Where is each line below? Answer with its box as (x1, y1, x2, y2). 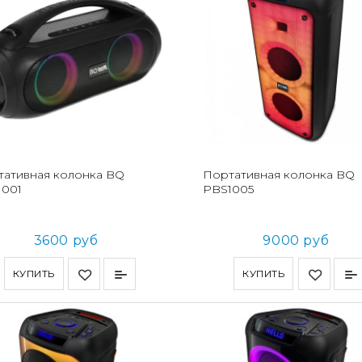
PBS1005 (202, 182, 254, 197)
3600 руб (33, 233, 99, 249)
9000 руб (263, 233, 330, 249)
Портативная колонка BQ (202, 167, 355, 183)
